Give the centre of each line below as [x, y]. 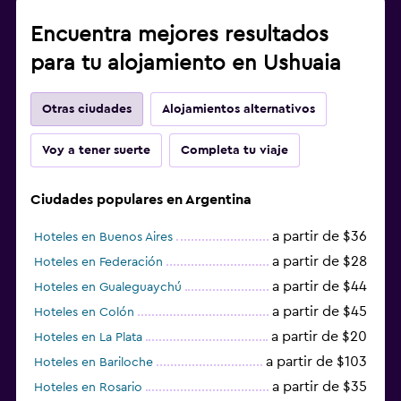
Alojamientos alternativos [239, 109]
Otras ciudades [87, 109]
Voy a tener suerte [96, 150]
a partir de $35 [320, 386]
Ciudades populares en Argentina [141, 199]
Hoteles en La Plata [88, 337]
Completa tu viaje [235, 150]
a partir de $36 [320, 236]
